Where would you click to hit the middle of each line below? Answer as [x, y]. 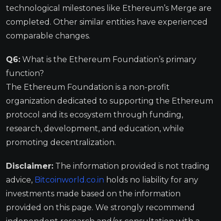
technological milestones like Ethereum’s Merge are [109, 8]
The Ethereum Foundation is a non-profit [88, 87]
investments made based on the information [93, 193]
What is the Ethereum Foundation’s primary [108, 59]
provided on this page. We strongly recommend [100, 207]
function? [25, 73]
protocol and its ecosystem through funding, [94, 114]
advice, [20, 180]
